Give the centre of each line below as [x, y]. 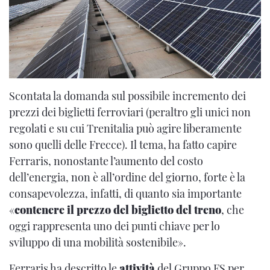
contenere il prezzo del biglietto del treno [118, 209]
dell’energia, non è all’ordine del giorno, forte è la [127, 177]
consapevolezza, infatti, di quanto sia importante [125, 193]
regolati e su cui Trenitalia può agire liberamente [125, 128]
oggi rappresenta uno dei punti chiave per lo [115, 226]
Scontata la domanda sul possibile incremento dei [127, 96]
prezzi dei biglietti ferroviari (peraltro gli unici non [130, 112]
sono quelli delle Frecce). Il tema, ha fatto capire [123, 144]
